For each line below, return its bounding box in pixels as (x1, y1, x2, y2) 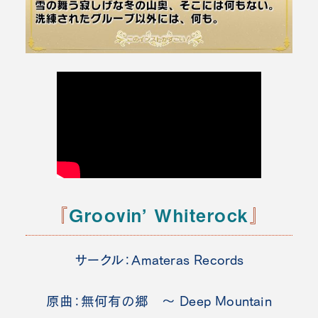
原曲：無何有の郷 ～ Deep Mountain (46, 295, 272, 308)
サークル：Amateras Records (74, 253, 244, 267)
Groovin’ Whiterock (69, 201, 249, 228)
